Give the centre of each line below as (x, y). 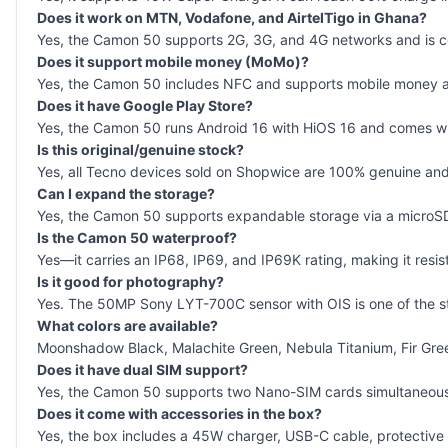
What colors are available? (127, 325)
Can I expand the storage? (126, 193)
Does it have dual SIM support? (142, 369)
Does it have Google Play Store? (145, 105)
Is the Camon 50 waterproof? (137, 237)
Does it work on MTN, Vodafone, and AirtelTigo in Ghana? (232, 17)
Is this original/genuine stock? (140, 149)
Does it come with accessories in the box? (179, 413)
